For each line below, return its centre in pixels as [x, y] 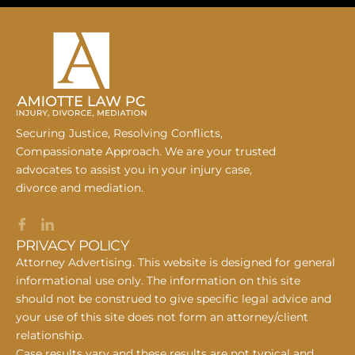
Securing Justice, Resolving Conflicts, [119, 133]
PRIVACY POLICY [72, 245]
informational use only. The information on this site [158, 280]
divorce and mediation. [80, 187]
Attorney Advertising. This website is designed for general [176, 262]
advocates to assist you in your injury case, [134, 169]
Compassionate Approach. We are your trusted [146, 151]
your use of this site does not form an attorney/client [162, 317]
